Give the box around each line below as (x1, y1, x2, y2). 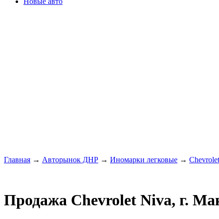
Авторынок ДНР (42, 155, 98, 164)
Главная (4, 155, 30, 164)
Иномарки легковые (110, 155, 177, 164)
